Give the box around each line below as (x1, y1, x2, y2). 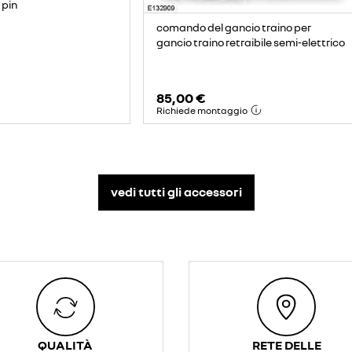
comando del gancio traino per (156, 20, 311, 35)
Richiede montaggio (156, 104, 247, 116)
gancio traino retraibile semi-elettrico (156, 35, 345, 49)
